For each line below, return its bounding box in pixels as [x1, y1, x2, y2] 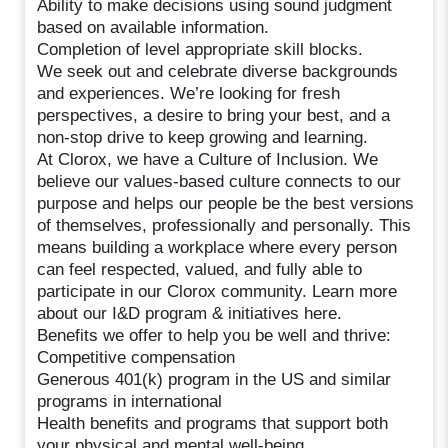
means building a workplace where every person [37, 237, 398, 257]
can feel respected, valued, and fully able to [37, 259, 363, 279]
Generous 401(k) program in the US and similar [37, 369, 392, 389]
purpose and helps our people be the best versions [37, 193, 415, 213]
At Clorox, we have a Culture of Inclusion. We [37, 149, 379, 169]
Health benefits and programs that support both [37, 413, 389, 433]
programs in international [37, 391, 223, 411]
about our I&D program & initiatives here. [37, 303, 343, 323]
